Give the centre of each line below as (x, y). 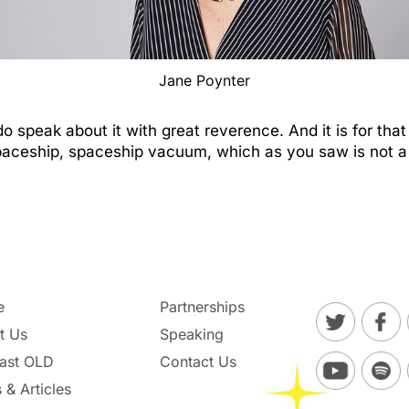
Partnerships (203, 307)
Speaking (192, 335)
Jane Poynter (204, 81)
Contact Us (199, 362)
